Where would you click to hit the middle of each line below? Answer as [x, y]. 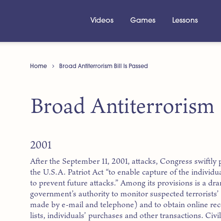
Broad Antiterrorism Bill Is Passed [104, 66]
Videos [102, 21]
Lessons [185, 21]
